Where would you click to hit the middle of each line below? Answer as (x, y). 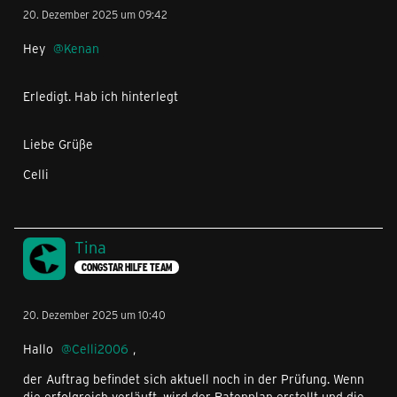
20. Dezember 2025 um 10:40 (94, 315)
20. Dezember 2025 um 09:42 (95, 14)
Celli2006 (100, 349)
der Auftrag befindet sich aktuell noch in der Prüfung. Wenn (194, 379)
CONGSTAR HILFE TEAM (127, 268)
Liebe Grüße (58, 144)
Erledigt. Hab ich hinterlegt (101, 96)
